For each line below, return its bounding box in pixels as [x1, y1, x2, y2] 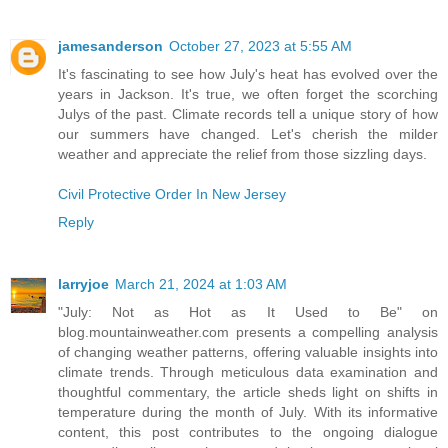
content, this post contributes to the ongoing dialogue [58, 424, 438, 441]
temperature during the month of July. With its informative [58, 404, 438, 421]
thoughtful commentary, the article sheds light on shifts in [58, 384, 438, 401]
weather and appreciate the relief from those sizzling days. [58, 146, 427, 163]
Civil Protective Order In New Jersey [58, 186, 286, 203]
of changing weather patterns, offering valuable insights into [58, 344, 438, 361]
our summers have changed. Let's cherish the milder [58, 126, 438, 143]
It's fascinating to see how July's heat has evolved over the [58, 66, 438, 83]
